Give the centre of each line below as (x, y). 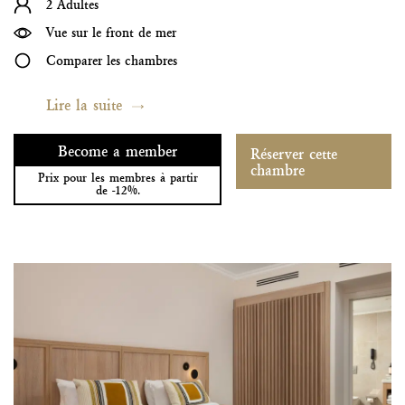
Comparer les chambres (112, 60)
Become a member (118, 151)
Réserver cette (294, 153)
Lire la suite (84, 104)
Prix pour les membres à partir (118, 178)
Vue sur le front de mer (111, 32)
